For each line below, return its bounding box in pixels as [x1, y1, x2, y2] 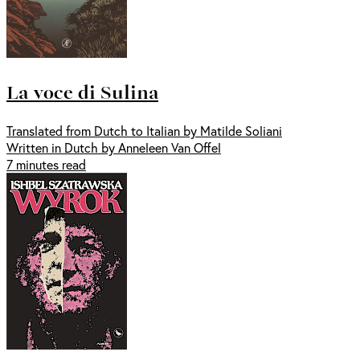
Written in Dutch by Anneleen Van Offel [6, 139, 221, 157]
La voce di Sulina [6, 77, 158, 107]
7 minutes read [6, 156, 86, 174]
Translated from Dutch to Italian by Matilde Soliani [6, 122, 282, 140]
